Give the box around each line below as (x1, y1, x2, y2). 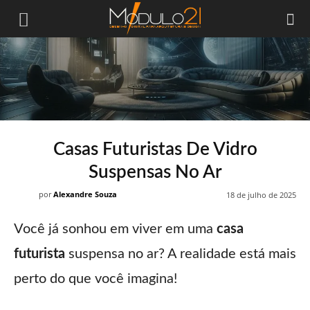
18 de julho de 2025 (226, 190, 296, 201)
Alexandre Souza (53, 189, 117, 199)
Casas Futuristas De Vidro (53, 140, 257, 158)
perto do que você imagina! (14, 272, 177, 286)
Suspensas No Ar (88, 163, 222, 181)
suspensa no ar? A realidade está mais (65, 247, 296, 262)
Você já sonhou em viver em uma (14, 222, 217, 237)
